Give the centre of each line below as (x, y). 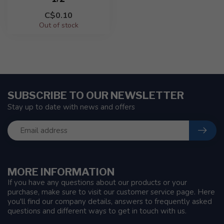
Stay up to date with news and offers (71, 107)
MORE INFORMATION (61, 172)
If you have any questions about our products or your (97, 182)
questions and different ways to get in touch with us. (97, 211)
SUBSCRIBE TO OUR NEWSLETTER (96, 95)
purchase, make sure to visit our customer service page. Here (111, 192)
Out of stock (58, 25)
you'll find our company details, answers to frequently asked (110, 201)
